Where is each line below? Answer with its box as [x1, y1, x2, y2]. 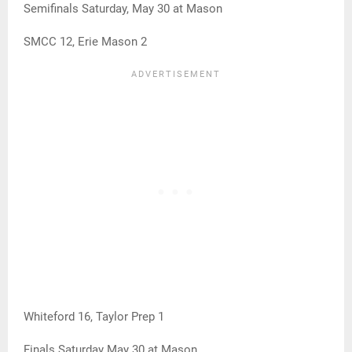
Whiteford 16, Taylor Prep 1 [24, 310, 164, 324]
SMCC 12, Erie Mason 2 [24, 35, 147, 49]
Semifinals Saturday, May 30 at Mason [24, 2, 222, 16]
